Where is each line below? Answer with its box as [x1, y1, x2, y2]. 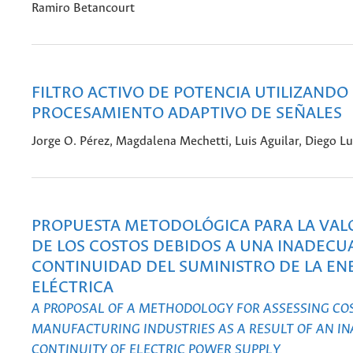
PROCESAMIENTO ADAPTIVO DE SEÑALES [32, 105, 342, 124]
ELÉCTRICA [32, 279, 113, 298]
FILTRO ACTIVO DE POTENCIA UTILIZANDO [32, 84, 348, 103]
